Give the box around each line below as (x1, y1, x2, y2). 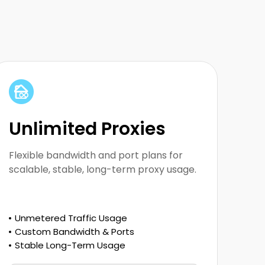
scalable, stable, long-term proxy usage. (9, 163, 196, 177)
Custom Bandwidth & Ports (15, 225, 134, 238)
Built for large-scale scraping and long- (8, 21, 201, 35)
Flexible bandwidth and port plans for (9, 148, 183, 163)
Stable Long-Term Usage (15, 239, 125, 252)
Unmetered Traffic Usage (15, 212, 127, 225)
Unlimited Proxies (9, 117, 166, 142)
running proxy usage (54, 36, 154, 50)
